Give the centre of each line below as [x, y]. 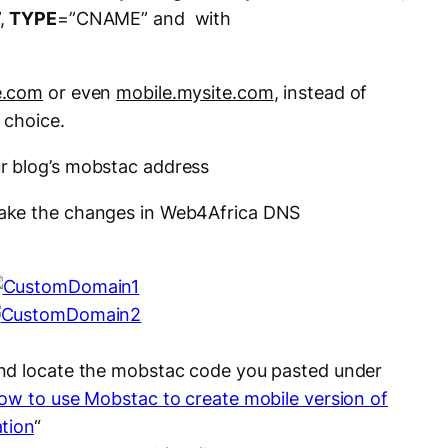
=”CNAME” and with [144, 19]
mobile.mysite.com [195, 93]
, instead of [320, 93]
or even [80, 93]
